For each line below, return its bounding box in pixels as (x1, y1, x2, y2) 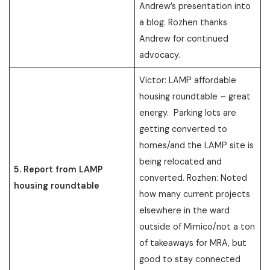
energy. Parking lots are (139, 107, 237, 118)
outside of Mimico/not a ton (139, 221, 256, 232)
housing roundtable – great (139, 90, 251, 102)
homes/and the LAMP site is (139, 139, 254, 151)
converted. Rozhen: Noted (139, 172, 248, 183)
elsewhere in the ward (139, 204, 230, 216)
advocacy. (139, 49, 181, 60)
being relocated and (139, 155, 222, 167)
